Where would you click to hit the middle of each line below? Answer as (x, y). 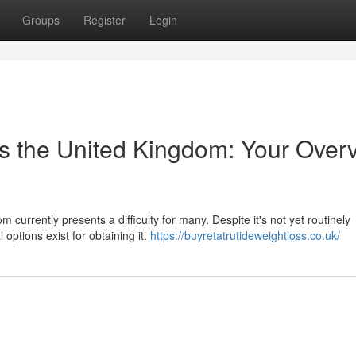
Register (104, 20)
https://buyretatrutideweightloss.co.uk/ (245, 235)
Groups (41, 20)
